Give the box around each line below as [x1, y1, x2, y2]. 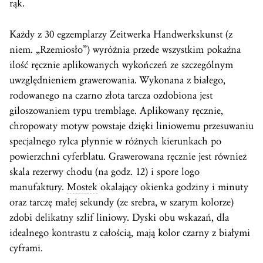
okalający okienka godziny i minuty [97, 181, 248, 194]
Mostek [67, 181, 97, 194]
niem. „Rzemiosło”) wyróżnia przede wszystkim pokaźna [9, 43, 241, 56]
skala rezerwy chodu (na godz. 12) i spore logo [9, 166, 200, 178]
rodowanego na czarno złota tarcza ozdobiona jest [9, 89, 213, 102]
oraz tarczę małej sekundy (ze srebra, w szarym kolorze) [9, 196, 234, 209]
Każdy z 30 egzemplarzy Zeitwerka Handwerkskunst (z [9, 28, 232, 41]
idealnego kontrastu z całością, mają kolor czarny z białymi [9, 227, 250, 240]
